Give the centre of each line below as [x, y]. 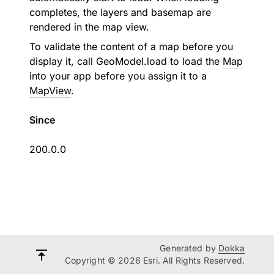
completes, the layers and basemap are [120, 12]
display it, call [63, 61]
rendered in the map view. [89, 27]
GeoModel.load [131, 61]
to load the [195, 61]
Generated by [189, 248]
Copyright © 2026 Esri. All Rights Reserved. [154, 260]
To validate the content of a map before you [131, 46]
